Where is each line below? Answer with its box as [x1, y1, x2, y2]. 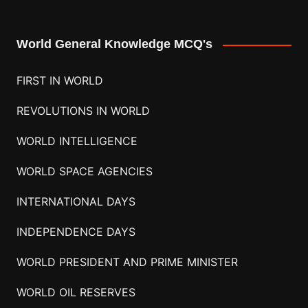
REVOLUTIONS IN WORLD [16, 103, 150, 118]
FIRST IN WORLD [16, 73, 103, 87]
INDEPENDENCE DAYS [16, 224, 135, 239]
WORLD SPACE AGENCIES [16, 164, 153, 178]
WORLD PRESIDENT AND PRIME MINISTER [16, 254, 238, 269]
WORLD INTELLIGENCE [16, 133, 137, 148]
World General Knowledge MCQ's [16, 37, 212, 52]
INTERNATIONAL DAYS [16, 194, 135, 208]
